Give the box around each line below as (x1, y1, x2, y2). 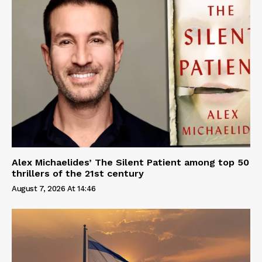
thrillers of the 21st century (12, 168, 144, 180)
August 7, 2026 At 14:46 (12, 184, 96, 194)
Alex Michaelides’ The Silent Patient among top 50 (12, 157, 249, 168)
